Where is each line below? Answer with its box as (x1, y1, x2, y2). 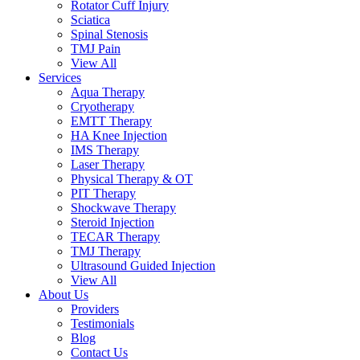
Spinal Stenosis (71, 27, 148, 42)
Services (39, 71, 81, 85)
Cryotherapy (71, 100, 134, 114)
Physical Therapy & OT (71, 172, 193, 186)
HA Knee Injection (71, 129, 167, 143)
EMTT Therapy (71, 114, 152, 129)
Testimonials (71, 317, 134, 331)
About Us (39, 288, 88, 302)
